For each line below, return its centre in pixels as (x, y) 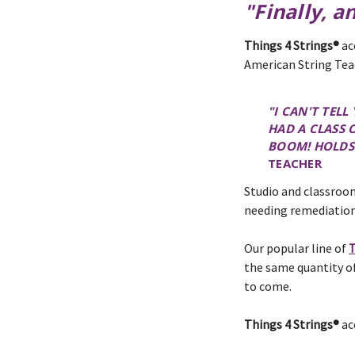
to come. (268, 286)
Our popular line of (296, 248)
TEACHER (295, 163)
